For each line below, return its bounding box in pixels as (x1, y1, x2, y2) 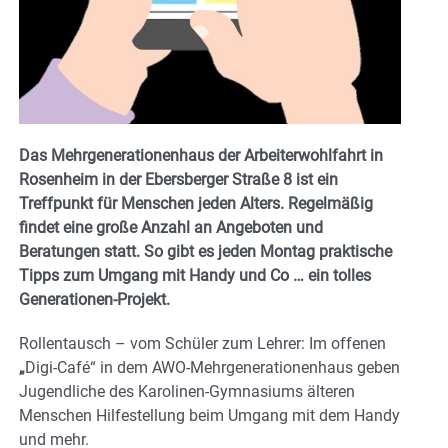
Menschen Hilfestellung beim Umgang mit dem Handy (19, 405, 400, 425)
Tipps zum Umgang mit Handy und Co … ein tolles (19, 265, 371, 285)
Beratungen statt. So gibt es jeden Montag (19, 241, 315, 261)
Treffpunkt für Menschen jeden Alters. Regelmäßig (19, 193, 373, 213)
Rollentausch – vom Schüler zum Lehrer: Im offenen (19, 333, 386, 353)
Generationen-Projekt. (19, 289, 170, 309)
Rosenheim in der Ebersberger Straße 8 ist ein (19, 169, 338, 189)
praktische (319, 241, 392, 261)
